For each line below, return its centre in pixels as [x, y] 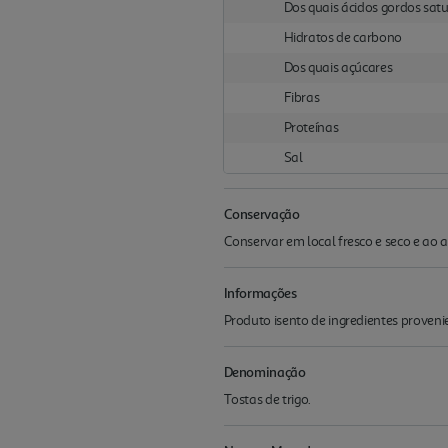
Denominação [264, 371]
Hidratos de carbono [342, 37]
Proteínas [311, 127]
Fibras [301, 97]
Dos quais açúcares [338, 67]
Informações [260, 292]
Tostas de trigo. [267, 399]
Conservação [261, 213]
